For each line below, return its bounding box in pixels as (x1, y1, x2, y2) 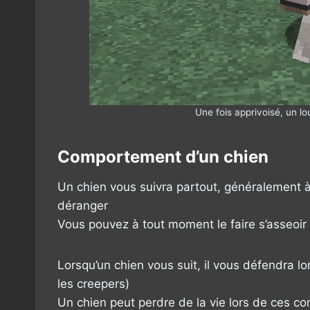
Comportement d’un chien (57, 146, 268, 167)
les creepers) (57, 276, 129, 291)
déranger (57, 198, 108, 212)
